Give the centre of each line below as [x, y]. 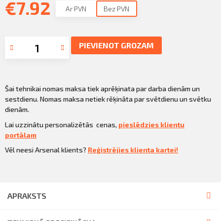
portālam [21, 135]
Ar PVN [76, 9]
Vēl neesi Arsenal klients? [46, 150]
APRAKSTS [27, 195]
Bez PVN [117, 9]
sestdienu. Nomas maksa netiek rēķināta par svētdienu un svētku [108, 99]
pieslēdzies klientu [151, 125]
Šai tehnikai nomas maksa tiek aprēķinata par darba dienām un [102, 89]
